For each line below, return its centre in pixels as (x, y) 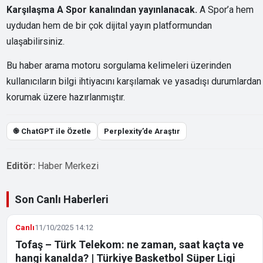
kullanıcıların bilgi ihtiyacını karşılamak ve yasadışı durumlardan (134, 81)
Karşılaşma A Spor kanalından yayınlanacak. (102, 9)
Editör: (21, 166)
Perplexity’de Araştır (142, 131)
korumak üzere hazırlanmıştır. (66, 97)
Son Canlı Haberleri (62, 199)
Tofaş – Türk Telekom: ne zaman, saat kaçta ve (130, 244)
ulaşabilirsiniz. (36, 41)
